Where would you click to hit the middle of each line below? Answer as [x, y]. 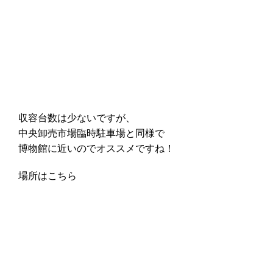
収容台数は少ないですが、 [77, 118]
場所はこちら [48, 176]
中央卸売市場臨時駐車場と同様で [91, 133]
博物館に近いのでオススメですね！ [96, 149]
